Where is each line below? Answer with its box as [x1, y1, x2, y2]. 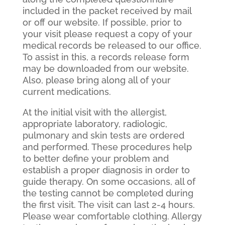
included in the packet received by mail [22, 6, 191, 17]
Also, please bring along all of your [22, 75, 171, 86]
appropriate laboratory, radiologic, [22, 119, 167, 130]
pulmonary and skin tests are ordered [22, 130, 184, 141]
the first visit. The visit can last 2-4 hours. [22, 199, 195, 210]
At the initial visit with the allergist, [22, 107, 167, 118]
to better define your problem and [22, 153, 169, 164]
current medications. [22, 86, 111, 97]
